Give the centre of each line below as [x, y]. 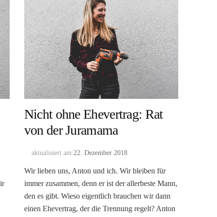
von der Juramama [71, 130]
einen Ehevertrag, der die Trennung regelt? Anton [100, 209]
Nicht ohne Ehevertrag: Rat [93, 114]
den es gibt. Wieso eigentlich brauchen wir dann [97, 196]
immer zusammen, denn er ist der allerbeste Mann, [101, 184]
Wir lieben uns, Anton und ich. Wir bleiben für [95, 171]
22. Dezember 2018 [100, 153]
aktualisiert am [52, 153]
